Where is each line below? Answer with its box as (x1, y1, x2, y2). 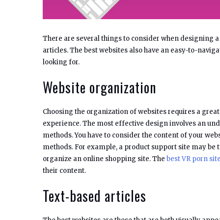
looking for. (43, 57, 81, 66)
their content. (43, 166, 86, 175)
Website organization (43, 77, 156, 97)
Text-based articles (43, 185, 146, 206)
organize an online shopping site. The (43, 154, 166, 163)
